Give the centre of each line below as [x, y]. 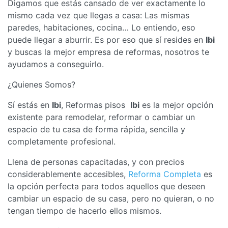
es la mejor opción [176, 105]
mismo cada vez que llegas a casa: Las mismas [98, 15]
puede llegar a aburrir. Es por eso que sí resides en [107, 40]
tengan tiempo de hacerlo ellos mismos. [84, 211]
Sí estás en [30, 105]
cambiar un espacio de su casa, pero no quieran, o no [111, 198]
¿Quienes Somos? [41, 84]
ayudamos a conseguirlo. [56, 64]
